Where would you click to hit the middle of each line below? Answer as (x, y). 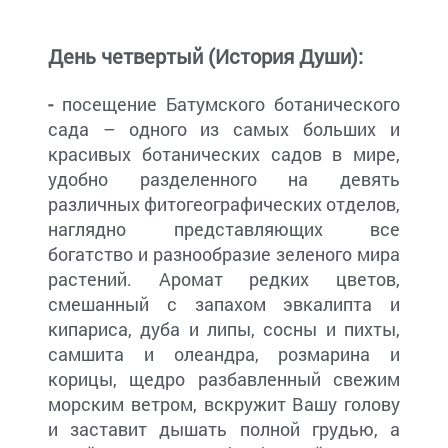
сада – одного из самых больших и (224, 129)
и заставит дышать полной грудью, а (224, 429)
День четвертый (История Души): (205, 56)
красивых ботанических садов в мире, (224, 154)
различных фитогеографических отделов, (224, 204)
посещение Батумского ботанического (226, 104)
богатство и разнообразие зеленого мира (224, 254)
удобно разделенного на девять (224, 179)
